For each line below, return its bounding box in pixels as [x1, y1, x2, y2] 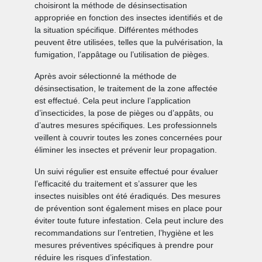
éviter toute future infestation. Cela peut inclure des [35, 216, 224, 226]
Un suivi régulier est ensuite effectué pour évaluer [35, 167, 219, 177]
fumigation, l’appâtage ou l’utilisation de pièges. [35, 50, 210, 60]
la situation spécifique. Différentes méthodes [35, 25, 199, 35]
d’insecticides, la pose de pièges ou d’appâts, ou [35, 108, 214, 118]
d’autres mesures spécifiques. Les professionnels [35, 120, 218, 130]
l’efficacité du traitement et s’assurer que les [35, 179, 198, 189]
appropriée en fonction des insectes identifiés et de [35, 13, 223, 23]
